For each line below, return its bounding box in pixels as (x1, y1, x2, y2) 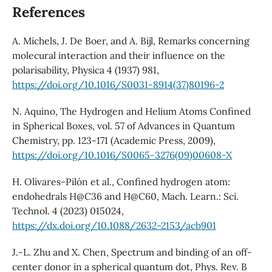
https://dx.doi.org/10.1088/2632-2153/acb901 (12, 219, 216, 232)
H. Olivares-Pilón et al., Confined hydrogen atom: (12, 175, 230, 188)
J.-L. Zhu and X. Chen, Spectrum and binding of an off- (12, 246, 252, 259)
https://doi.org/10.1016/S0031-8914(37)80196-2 (12, 78, 224, 91)
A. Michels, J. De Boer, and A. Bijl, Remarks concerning (12, 35, 250, 47)
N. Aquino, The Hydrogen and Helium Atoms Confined (12, 105, 251, 118)
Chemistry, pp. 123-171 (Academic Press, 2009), (12, 134, 216, 147)
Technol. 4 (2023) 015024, (12, 205, 124, 217)
